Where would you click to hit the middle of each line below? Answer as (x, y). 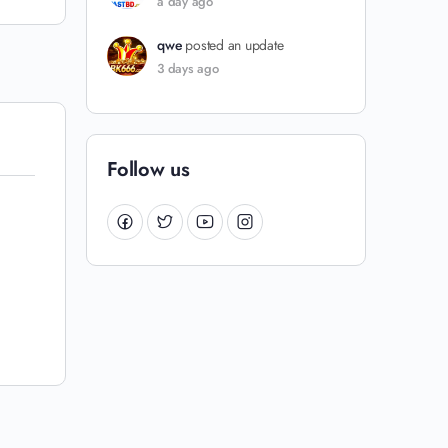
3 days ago (188, 68)
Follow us (148, 169)
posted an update (234, 45)
